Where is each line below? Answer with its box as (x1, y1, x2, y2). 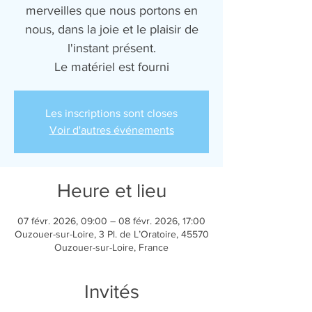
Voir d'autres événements (49, 124, 174, 136)
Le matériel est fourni (54, 60, 169, 74)
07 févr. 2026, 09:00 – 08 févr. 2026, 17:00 (17, 215, 205, 226)
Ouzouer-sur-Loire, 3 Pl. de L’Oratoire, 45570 (14, 228, 209, 240)
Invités (84, 281, 139, 302)
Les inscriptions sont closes (45, 107, 178, 119)
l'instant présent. (67, 41, 156, 55)
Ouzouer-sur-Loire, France (54, 242, 169, 253)
